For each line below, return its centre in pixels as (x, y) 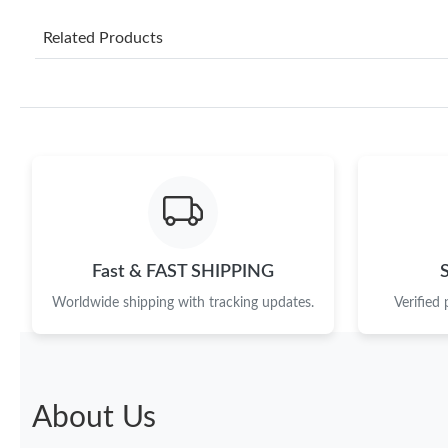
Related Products (103, 37)
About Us (94, 417)
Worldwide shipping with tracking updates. (183, 302)
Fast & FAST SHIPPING (183, 271)
